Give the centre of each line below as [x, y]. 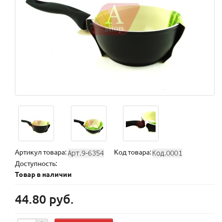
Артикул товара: [41, 152]
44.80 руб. [44, 198]
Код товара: [133, 152]
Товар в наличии [43, 174]
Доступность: [36, 163]
